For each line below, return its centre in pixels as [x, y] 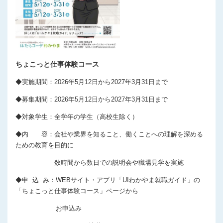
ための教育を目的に [45, 145]
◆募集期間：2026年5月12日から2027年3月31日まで [92, 100]
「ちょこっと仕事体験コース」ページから [77, 191]
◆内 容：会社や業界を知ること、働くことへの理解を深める [109, 134]
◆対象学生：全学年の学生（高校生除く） [77, 117]
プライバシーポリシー [42, 13]
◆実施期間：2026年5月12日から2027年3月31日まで [92, 82]
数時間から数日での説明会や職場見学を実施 [100, 163]
